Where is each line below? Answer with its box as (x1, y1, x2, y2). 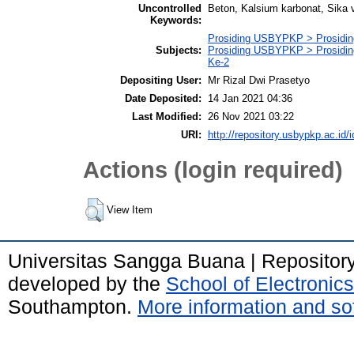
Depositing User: (120, 73, 201, 86)
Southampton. (8, 295, 137, 318)
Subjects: (156, 43, 201, 56)
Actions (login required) (83, 156, 343, 183)
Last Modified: (132, 110, 201, 122)
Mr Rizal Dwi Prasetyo (208, 73, 310, 86)
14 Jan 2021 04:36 (208, 92, 292, 104)
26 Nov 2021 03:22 (208, 110, 294, 122)
